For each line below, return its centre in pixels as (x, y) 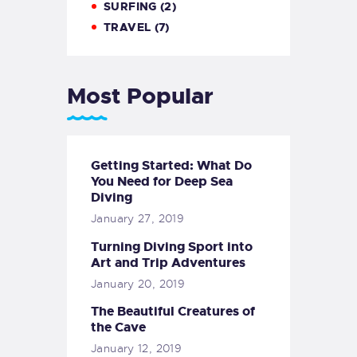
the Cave (118, 328)
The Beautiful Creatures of (173, 312)
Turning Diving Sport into (172, 246)
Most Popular (140, 96)
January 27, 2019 (138, 219)
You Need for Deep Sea (162, 182)
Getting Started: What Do (171, 166)
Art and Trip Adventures (168, 262)
